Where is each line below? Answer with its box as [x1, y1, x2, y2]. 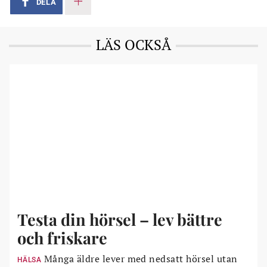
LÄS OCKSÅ [96, 35, 171, 54]
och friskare [17, 227, 107, 249]
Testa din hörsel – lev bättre [17, 209, 222, 230]
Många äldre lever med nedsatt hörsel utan [41, 252, 238, 265]
